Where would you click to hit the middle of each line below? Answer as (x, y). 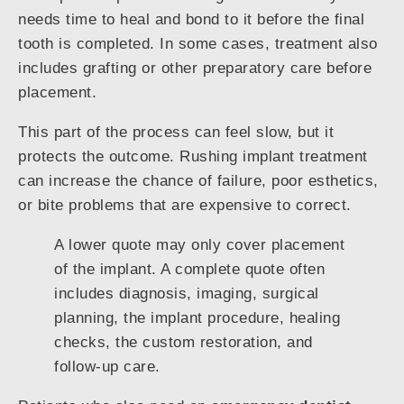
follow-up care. (107, 367)
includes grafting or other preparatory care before (195, 69)
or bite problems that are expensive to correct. (185, 206)
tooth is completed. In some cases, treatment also (198, 44)
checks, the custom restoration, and (184, 343)
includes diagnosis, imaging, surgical (187, 294)
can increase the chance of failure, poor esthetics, (198, 181)
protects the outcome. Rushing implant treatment (193, 157)
